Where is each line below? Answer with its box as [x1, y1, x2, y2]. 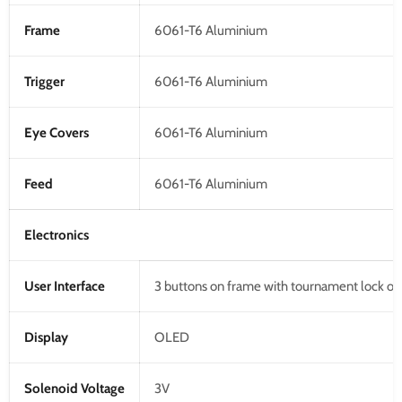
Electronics [24, 226, 89, 243]
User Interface [24, 277, 105, 294]
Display [24, 328, 68, 345]
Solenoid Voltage [24, 380, 125, 397]
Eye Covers [24, 124, 89, 141]
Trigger [24, 73, 65, 90]
